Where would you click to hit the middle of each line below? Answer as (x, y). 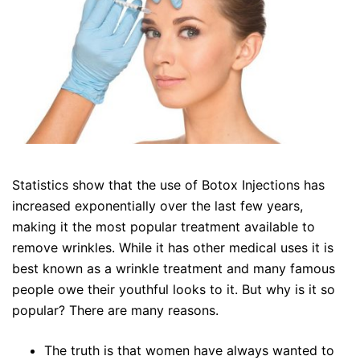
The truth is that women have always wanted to (189, 350)
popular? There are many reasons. (115, 310)
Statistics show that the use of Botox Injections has (168, 184)
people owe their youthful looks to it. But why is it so (174, 289)
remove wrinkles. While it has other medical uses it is (173, 247)
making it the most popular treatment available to (164, 226)
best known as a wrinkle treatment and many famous (174, 268)
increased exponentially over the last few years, (157, 205)
